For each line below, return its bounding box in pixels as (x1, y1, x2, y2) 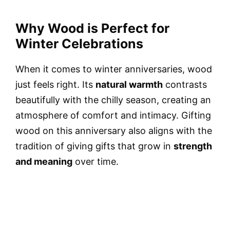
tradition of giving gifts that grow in (15, 141, 174, 152)
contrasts (163, 79, 207, 90)
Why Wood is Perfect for (15, 21, 169, 36)
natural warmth (95, 79, 163, 90)
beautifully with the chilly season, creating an (15, 94, 211, 106)
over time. (72, 156, 119, 167)
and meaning (15, 156, 72, 167)
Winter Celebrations (15, 36, 143, 52)
